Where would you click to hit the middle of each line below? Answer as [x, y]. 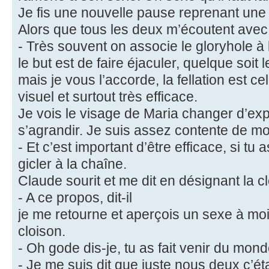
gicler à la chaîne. [72, 164]
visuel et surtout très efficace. [108, 97]
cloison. [42, 231]
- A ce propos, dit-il [75, 198]
